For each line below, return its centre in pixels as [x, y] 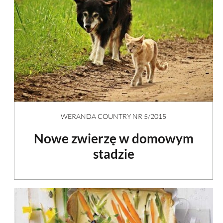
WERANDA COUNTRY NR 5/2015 [113, 116]
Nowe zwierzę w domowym [113, 139]
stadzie [113, 154]
